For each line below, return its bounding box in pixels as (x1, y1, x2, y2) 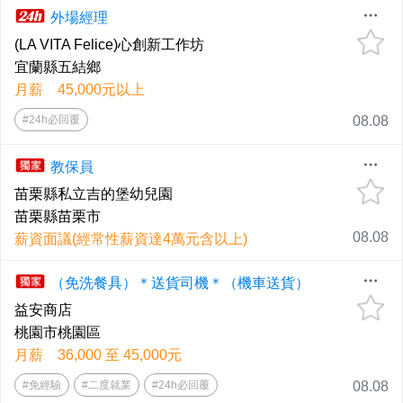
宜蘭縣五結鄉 (14, 59, 101, 76)
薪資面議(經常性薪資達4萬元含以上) (14, 231, 247, 247)
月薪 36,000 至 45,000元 (14, 347, 182, 363)
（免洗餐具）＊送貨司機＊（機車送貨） (50, 275, 309, 291)
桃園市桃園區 (14, 325, 101, 341)
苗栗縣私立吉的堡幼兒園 (14, 186, 173, 202)
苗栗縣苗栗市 (14, 209, 101, 225)
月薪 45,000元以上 (14, 82, 145, 98)
